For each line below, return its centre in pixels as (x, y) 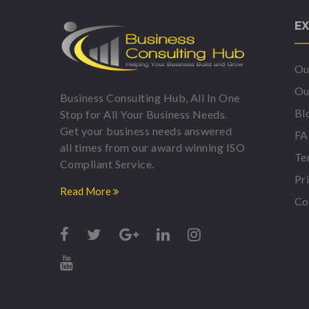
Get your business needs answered (146, 131)
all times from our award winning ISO (153, 148)
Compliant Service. (107, 164)
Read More (87, 191)
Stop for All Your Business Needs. (144, 114)
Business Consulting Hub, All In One (150, 98)
